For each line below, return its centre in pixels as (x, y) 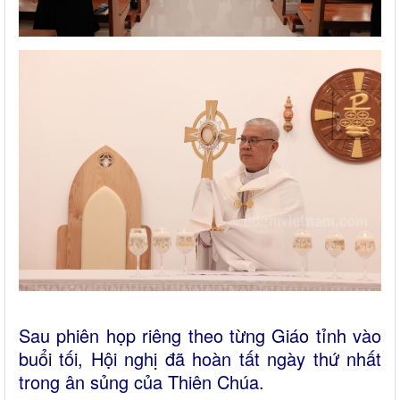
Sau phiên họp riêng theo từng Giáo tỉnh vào (200, 335)
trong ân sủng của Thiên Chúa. (142, 382)
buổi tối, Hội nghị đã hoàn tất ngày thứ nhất (200, 358)
